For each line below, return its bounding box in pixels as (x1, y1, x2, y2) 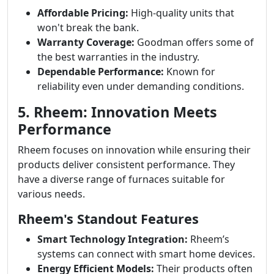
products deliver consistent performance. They (18, 158, 235, 171)
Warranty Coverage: (37, 35, 135, 49)
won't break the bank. (37, 21, 139, 34)
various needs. (18, 187, 85, 201)
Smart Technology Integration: (37, 232, 188, 246)
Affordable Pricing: (37, 6, 128, 20)
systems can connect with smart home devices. (37, 247, 255, 261)
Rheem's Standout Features (18, 210, 199, 228)
